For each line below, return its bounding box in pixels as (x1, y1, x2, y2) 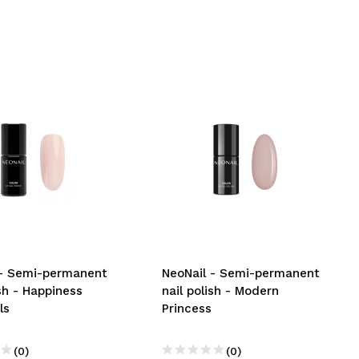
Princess (162, 301, 212, 316)
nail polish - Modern (162, 284, 280, 298)
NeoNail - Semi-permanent (162, 266, 321, 280)
